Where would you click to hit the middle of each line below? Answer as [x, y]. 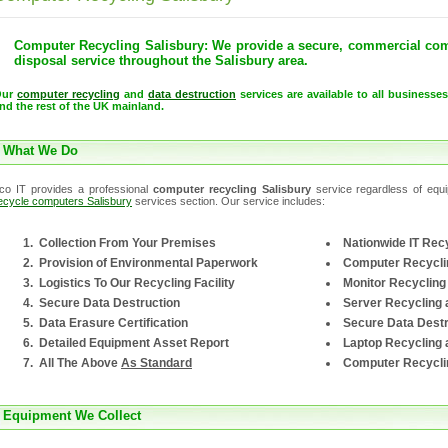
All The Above [80, 363]
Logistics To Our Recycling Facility [137, 283]
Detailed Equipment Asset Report [134, 343]
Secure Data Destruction [109, 303]
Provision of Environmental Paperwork [148, 263]
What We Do [40, 151]
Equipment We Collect [72, 416]
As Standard [156, 363]
